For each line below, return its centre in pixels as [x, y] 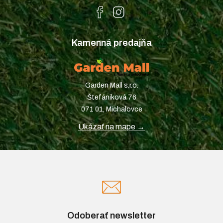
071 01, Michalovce [111, 110]
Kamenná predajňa [111, 43]
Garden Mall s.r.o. [111, 86]
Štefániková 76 [111, 98]
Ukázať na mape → [111, 127]
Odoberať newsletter [111, 216]
